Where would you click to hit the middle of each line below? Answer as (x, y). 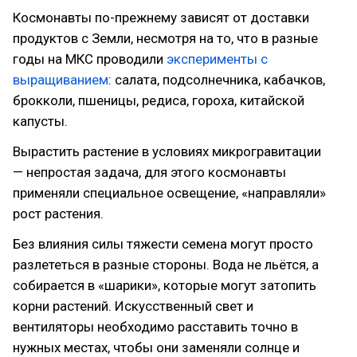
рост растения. (58, 214)
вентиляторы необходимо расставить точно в (155, 327)
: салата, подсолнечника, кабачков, (217, 80)
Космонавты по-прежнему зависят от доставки (161, 18)
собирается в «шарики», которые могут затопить (165, 285)
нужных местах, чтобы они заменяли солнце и (156, 347)
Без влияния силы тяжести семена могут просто (163, 244)
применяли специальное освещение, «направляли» (169, 193)
